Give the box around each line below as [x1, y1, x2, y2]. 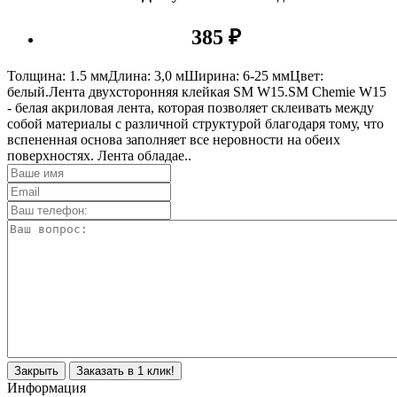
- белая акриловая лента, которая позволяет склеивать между [7, 99, 374, 115]
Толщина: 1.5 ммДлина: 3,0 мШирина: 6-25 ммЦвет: [7, 67, 323, 83]
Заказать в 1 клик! [76, 363, 175, 378]
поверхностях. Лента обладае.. [7, 147, 191, 163]
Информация [7, 379, 86, 395]
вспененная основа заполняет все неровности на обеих [7, 131, 340, 147]
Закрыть [14, 363, 58, 378]
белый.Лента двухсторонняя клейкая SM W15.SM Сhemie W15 [7, 83, 386, 99]
